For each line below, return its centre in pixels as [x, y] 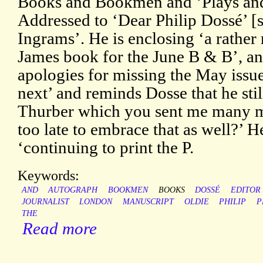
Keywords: [48, 176]
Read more [60, 229]
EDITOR [245, 190]
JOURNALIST [45, 202]
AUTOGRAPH [73, 190]
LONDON [96, 202]
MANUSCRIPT [148, 202]
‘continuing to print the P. [106, 148]
